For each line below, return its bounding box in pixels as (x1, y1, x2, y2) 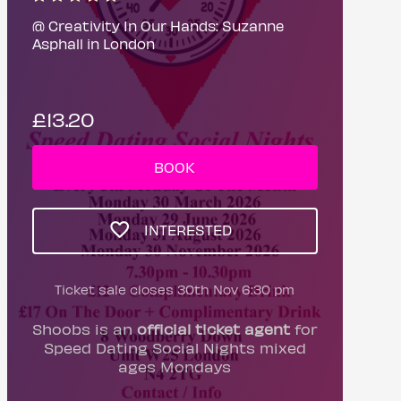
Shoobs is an (31, 319, 137, 337)
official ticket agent (136, 319, 290, 337)
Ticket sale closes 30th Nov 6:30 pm (55, 280, 295, 297)
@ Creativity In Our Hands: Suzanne (31, 17, 285, 34)
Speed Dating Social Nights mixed (43, 337, 306, 356)
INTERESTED (140, 221, 232, 238)
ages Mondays (118, 356, 232, 375)
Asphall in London (31, 35, 155, 52)
